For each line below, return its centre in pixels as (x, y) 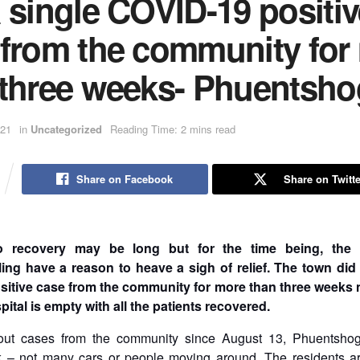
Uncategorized (66, 129)
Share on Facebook (125, 178)
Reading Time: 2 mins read (173, 129)
